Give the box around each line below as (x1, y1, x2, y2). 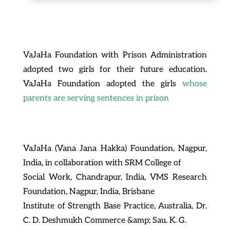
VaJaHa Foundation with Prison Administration (23, 50, 207, 60)
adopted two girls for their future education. (23, 64, 207, 74)
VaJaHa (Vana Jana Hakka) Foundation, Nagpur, (23, 143, 207, 154)
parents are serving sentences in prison (23, 93, 169, 103)
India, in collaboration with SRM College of (23, 158, 181, 168)
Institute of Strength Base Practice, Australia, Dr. (23, 201, 207, 211)
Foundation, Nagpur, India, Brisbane (23, 186, 155, 197)
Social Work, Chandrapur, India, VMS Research (23, 172, 207, 182)
